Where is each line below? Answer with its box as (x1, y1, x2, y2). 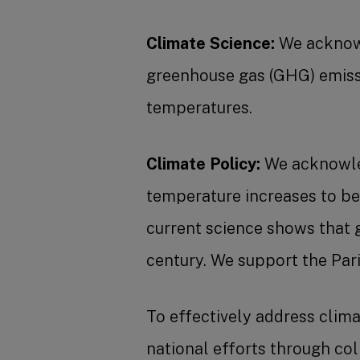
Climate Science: (145, 34, 275, 53)
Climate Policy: (145, 154, 260, 174)
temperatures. (145, 98, 252, 117)
